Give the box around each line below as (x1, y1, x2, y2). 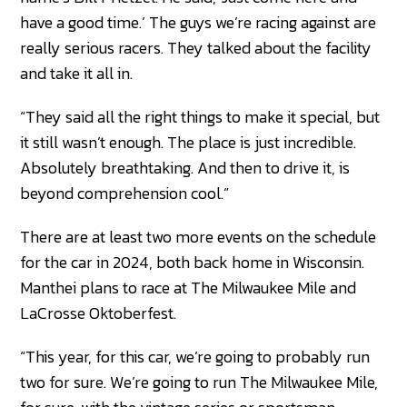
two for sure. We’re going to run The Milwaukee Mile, (20, 370, 379, 395)
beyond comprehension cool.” (20, 181, 230, 206)
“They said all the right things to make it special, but (20, 104, 381, 130)
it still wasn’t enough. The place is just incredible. (20, 130, 357, 155)
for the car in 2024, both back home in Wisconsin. (20, 250, 365, 275)
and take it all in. (20, 61, 134, 86)
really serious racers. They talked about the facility (20, 35, 372, 61)
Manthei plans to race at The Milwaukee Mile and (20, 275, 357, 301)
